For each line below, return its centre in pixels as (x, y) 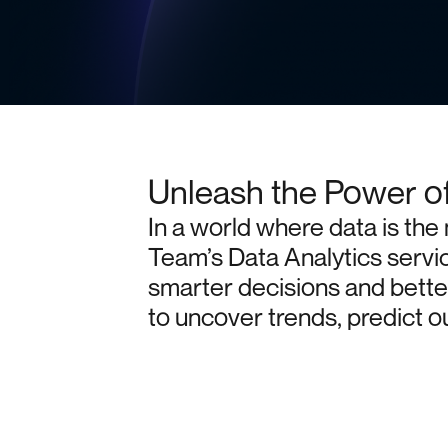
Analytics (332, 257)
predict (384, 317)
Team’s (185, 257)
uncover (218, 317)
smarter (190, 287)
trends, (304, 317)
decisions (288, 287)
